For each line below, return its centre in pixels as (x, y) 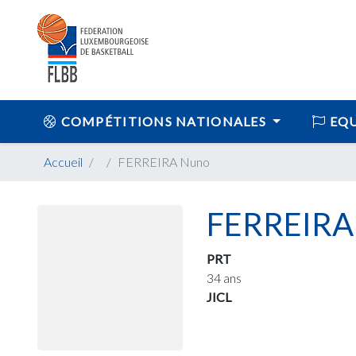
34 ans (224, 278)
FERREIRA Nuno (164, 162)
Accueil (63, 162)
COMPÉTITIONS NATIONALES (164, 121)
